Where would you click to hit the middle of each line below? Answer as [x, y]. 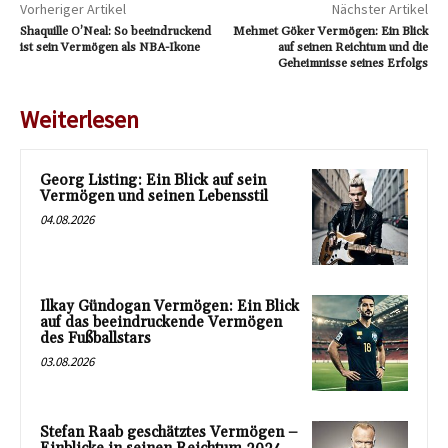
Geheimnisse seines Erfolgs [352, 64]
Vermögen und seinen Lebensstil [154, 197]
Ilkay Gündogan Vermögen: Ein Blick [169, 306]
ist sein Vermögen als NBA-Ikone [110, 48]
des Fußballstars [95, 338]
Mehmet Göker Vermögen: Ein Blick [330, 32]
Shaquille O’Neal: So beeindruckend [115, 32]
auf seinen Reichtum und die [352, 48]
